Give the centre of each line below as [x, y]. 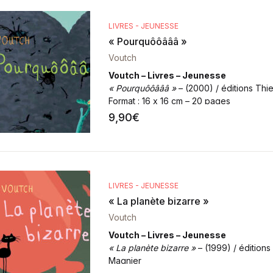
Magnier [125, 261]
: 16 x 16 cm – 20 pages [183, 101]
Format [122, 101]
